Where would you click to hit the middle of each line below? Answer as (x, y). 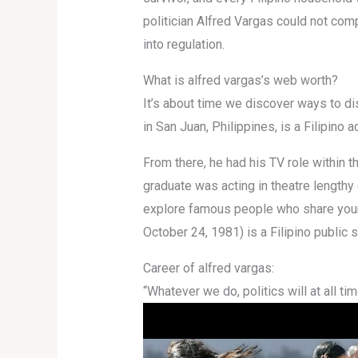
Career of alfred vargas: (208, 268)
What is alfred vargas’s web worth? (240, 81)
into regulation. (183, 45)
